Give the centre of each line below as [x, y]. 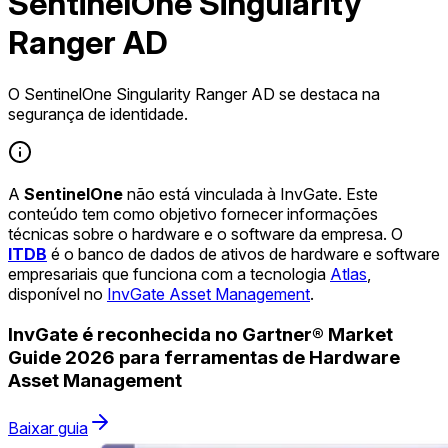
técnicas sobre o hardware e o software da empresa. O [205, 233]
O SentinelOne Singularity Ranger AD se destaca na [194, 93]
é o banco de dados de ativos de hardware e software [243, 253]
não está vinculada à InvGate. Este [250, 193]
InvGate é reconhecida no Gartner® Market [200, 334]
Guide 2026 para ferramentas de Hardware [204, 357]
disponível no [57, 293]
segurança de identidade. [98, 113]
